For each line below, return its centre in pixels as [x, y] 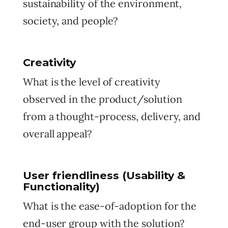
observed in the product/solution [103, 99]
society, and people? [70, 21]
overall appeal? [57, 134]
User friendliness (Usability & [104, 175]
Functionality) [61, 187]
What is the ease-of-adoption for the [110, 206]
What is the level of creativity [92, 82]
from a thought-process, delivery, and [112, 116]
